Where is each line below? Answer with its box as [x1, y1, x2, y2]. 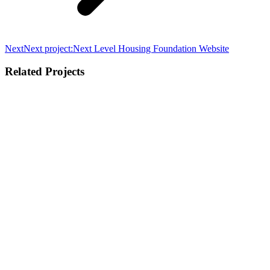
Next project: [24, 43, 73, 54]
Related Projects [5, 65, 84, 78]
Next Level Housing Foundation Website [73, 43, 229, 54]
